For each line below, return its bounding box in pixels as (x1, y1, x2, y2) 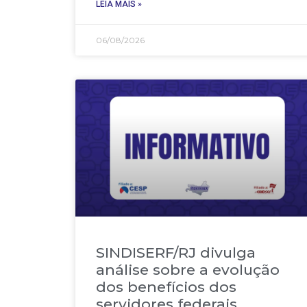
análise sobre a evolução (96, 260, 280, 278)
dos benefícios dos (96, 278, 236, 295)
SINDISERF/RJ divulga (96, 243, 256, 261)
